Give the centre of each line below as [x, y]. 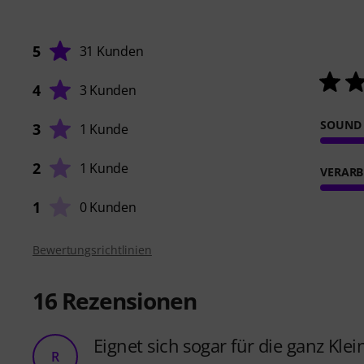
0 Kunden [108, 207]
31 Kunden [111, 51]
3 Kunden [108, 90]
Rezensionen [127, 300]
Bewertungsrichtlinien [92, 249]
